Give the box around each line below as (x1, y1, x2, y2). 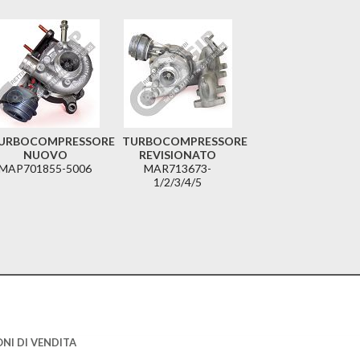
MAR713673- (144, 162, 212, 176)
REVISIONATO (139, 148, 217, 162)
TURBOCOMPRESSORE (121, 134, 247, 149)
